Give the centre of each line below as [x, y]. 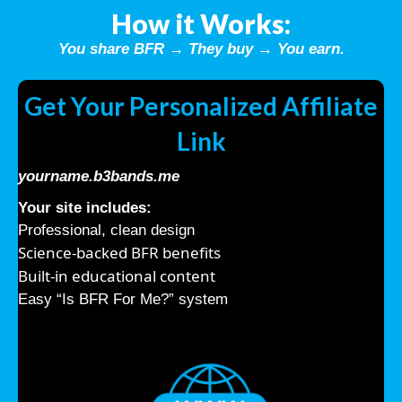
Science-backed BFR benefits [119, 252]
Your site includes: [85, 207]
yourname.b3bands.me [99, 176]
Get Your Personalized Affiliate [201, 105]
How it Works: [201, 23]
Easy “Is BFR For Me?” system [123, 299]
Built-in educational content [117, 275]
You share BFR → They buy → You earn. [201, 48]
